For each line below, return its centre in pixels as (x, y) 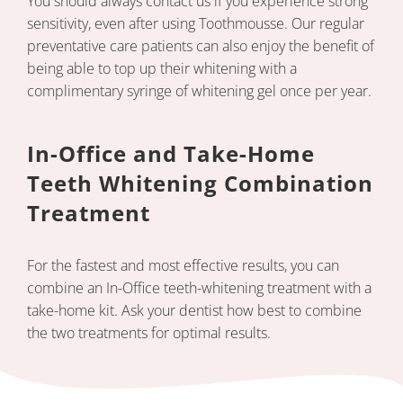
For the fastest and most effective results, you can (183, 266)
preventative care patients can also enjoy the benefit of (201, 46)
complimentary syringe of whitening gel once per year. (199, 91)
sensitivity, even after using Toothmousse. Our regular (196, 24)
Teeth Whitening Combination (200, 184)
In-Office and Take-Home (171, 154)
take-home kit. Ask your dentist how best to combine (194, 311)
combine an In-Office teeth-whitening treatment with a (199, 288)
